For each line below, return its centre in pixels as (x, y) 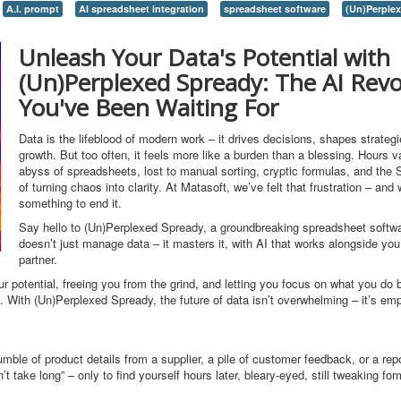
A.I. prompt (33, 9)
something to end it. (70, 203)
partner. (38, 259)
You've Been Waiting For (149, 107)
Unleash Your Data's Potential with (205, 57)
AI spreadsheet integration (141, 9)
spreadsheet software (275, 9)
